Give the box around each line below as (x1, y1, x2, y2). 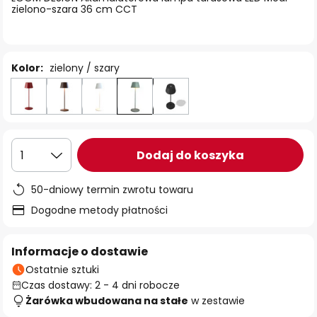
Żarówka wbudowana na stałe (25, 294, 188, 308)
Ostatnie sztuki (25, 263, 99, 277)
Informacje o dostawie (11, 243, 148, 260)
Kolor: (11, 61, 43, 75)
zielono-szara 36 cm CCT (11, 2, 137, 16)
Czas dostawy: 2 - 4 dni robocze (21, 278, 180, 292)
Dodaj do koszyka (137, 146, 244, 163)
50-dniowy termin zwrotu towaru (31, 183, 193, 197)
